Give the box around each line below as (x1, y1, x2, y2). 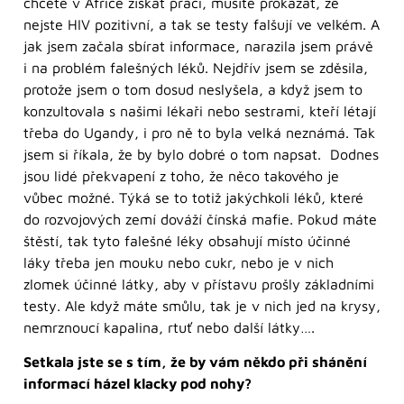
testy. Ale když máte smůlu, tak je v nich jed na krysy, (23, 297, 381, 314)
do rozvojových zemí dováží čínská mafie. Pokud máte (23, 210, 377, 227)
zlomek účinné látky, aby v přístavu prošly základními (23, 275, 374, 292)
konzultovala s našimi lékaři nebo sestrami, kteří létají (23, 102, 376, 119)
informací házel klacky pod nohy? (23, 375, 252, 392)
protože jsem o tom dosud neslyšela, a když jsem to (23, 80, 363, 97)
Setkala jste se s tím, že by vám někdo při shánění (23, 353, 367, 371)
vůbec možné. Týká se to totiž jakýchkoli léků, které (23, 188, 363, 206)
